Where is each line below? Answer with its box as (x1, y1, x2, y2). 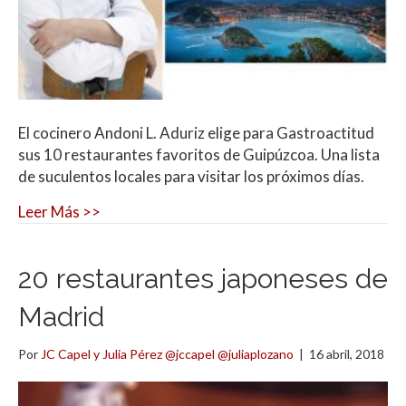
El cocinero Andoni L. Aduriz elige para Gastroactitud (18, 122, 374, 142)
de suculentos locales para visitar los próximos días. (18, 166, 364, 186)
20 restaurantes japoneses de (18, 262, 388, 295)
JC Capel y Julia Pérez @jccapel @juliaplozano (41, 345, 294, 362)
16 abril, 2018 (309, 345, 384, 362)
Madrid (18, 300, 104, 333)
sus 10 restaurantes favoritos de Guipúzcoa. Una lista (18, 144, 380, 164)
